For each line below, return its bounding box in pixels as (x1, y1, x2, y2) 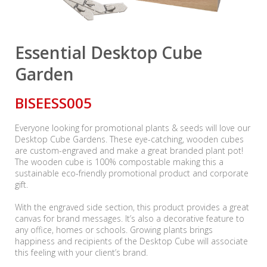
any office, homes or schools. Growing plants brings (15, 224, 213, 236)
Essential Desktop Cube (15, 41, 203, 64)
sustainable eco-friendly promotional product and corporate (15, 167, 249, 179)
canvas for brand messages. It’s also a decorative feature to (15, 213, 244, 225)
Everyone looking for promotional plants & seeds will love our (15, 122, 250, 134)
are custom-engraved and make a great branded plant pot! (15, 145, 243, 157)
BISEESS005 (15, 93, 92, 113)
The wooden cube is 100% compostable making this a (15, 156, 223, 168)
